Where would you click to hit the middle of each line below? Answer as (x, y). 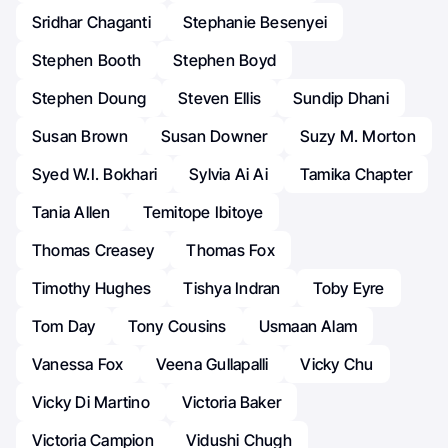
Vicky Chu (337, 364)
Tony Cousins (177, 326)
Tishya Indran (232, 288)
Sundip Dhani (341, 98)
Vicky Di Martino (91, 402)
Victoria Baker (231, 402)
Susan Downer (214, 136)
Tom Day (64, 326)
